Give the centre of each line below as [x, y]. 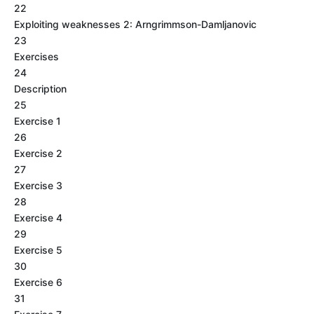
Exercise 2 [38, 153]
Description [40, 89]
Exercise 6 [38, 282]
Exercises [36, 56]
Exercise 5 [38, 250]
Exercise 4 [38, 218]
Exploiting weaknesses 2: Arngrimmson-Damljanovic [135, 24]
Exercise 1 [37, 121]
